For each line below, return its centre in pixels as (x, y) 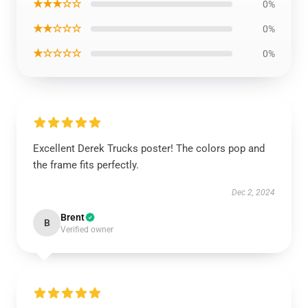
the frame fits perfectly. (86, 165)
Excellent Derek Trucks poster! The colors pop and (149, 148)
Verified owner (87, 230)
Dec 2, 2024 (253, 192)
